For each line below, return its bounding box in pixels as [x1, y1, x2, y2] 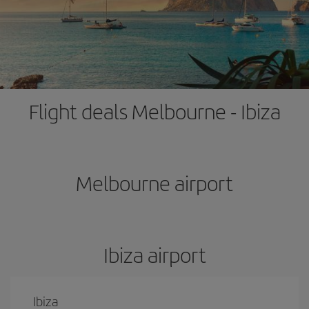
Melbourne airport [76, 168, 233, 197]
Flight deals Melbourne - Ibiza [28, 97, 281, 126]
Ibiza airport [103, 240, 206, 269]
